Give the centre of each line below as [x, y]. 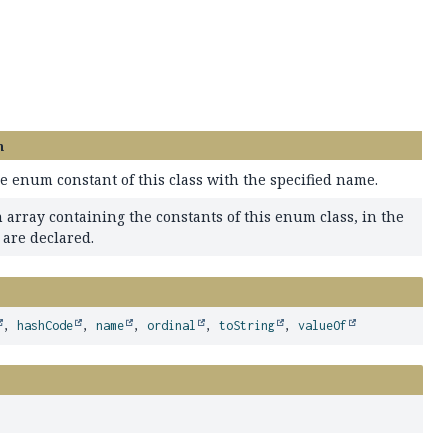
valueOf [323, 325]
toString [247, 325]
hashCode [45, 325]
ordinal [172, 325]
